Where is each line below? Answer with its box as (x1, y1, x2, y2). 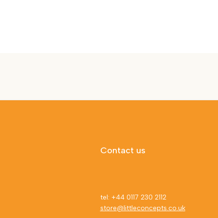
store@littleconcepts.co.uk (100, 204, 185, 213)
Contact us (100, 145, 145, 156)
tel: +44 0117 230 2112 (100, 193, 166, 202)
